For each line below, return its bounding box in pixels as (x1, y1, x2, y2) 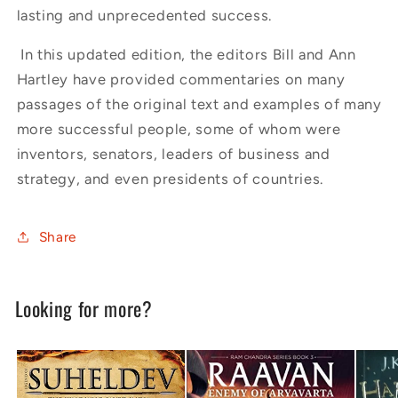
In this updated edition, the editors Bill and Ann (16, 45, 356, 64)
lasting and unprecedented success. (16, 5, 272, 24)
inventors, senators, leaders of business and (16, 145, 330, 163)
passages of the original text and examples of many (16, 95, 382, 114)
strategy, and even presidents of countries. (16, 170, 323, 188)
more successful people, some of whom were (16, 120, 341, 139)
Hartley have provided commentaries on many (16, 70, 346, 89)
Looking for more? (14, 293, 153, 322)
